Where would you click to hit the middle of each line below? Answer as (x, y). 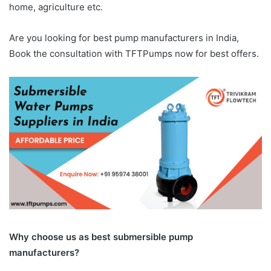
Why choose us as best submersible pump (101, 237)
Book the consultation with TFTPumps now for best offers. (134, 53)
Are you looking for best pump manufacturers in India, (124, 38)
